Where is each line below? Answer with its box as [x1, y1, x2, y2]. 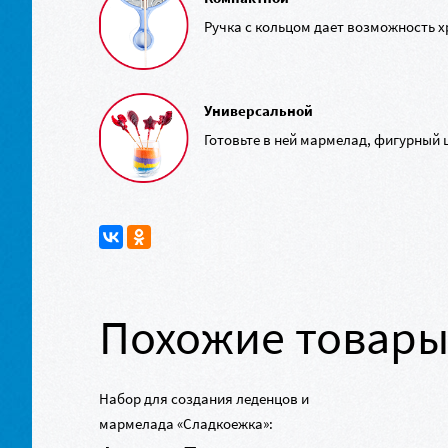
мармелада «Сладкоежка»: [99, 414, 274, 433]
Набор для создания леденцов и [99, 389, 310, 408]
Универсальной [204, 101, 314, 120]
